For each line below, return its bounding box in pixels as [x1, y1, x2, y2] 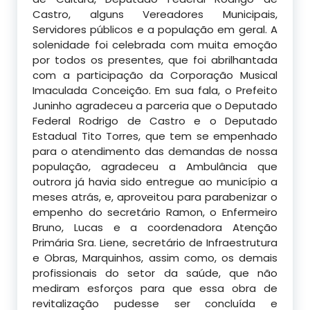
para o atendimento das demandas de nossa [33, 143, 277, 158]
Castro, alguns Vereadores [33, 6, 223, 21]
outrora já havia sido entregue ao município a [33, 174, 277, 189]
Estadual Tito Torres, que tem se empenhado [33, 128, 277, 143]
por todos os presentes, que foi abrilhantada [33, 52, 277, 67]
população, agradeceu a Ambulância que [33, 158, 277, 174]
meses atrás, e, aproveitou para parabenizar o [33, 189, 277, 204]
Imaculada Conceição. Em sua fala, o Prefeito [33, 82, 277, 98]
